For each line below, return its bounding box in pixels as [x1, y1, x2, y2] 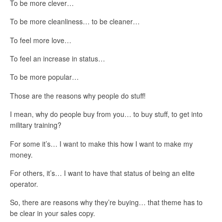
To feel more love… [10, 35, 71, 45]
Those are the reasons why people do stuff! [10, 90, 146, 101]
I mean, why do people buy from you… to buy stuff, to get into [10, 109, 203, 119]
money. [10, 149, 33, 160]
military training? [10, 120, 61, 130]
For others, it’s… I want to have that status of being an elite [10, 167, 195, 178]
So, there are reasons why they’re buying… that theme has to [10, 197, 203, 208]
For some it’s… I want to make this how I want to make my [10, 138, 193, 149]
